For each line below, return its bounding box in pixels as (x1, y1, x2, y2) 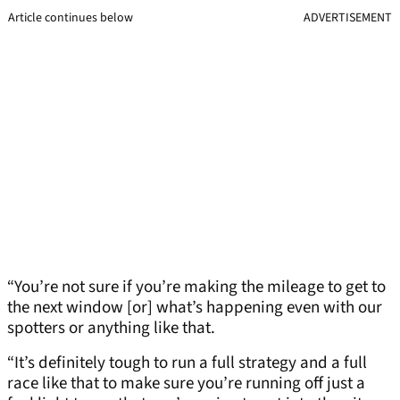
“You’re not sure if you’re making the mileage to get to (7, 275, 386, 300)
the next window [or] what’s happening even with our (7, 296, 382, 321)
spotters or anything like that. (7, 316, 215, 341)
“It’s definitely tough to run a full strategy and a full (7, 351, 367, 376)
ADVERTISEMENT (304, 9, 392, 28)
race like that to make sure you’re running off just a (7, 371, 365, 396)
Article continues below (8, 9, 133, 28)
